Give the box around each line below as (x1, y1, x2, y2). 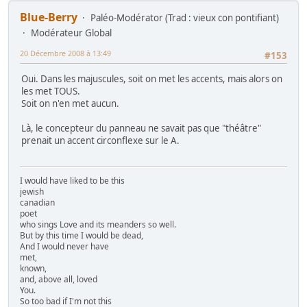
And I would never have (20, 241, 109, 253)
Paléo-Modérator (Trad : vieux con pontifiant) (90, 11, 279, 24)
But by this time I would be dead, (20, 230, 143, 242)
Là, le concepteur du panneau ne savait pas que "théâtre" (21, 121, 261, 134)
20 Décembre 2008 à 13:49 (20, 47, 111, 58)
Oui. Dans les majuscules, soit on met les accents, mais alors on (21, 72, 282, 85)
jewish (20, 186, 44, 198)
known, (20, 262, 47, 275)
